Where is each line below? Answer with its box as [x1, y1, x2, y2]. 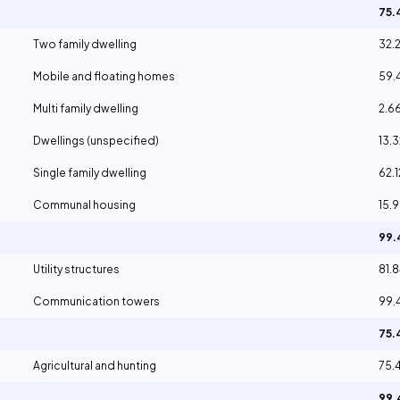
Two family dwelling [33, 37, 137, 51]
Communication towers [33, 295, 160, 308]
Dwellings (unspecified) [33, 134, 159, 147]
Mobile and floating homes [33, 70, 175, 83]
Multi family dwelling [33, 102, 138, 115]
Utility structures [33, 262, 120, 276]
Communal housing [33, 198, 136, 212]
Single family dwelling [33, 166, 146, 179]
